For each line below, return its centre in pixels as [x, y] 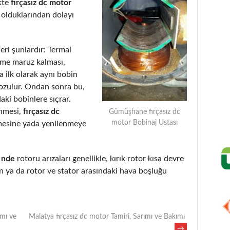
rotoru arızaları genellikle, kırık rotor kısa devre [99, 158]
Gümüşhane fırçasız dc [145, 112]
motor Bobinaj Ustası [145, 122]
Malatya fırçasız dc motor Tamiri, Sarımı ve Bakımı [108, 216]
